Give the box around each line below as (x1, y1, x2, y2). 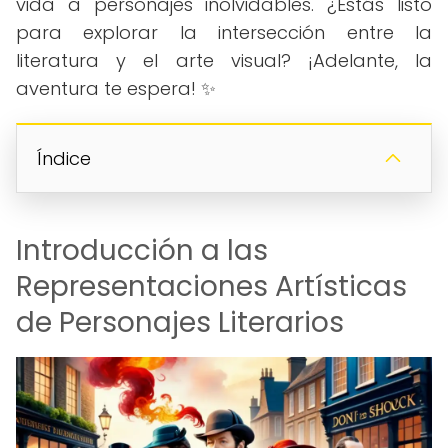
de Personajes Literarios (16, 303, 344, 342)
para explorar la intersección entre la (16, 20, 432, 45)
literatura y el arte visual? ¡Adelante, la (16, 48, 432, 73)
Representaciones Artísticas (16, 267, 407, 306)
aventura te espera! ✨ (16, 76, 216, 101)
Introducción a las (16, 231, 268, 270)
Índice (37, 146, 91, 171)
